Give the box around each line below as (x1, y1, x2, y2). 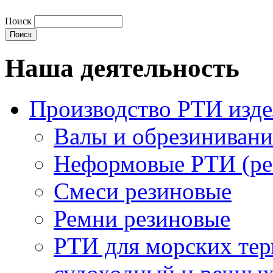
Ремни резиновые (54, 205, 230, 232)
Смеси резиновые (54, 178, 232, 205)
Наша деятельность (5, 54, 239, 83)
